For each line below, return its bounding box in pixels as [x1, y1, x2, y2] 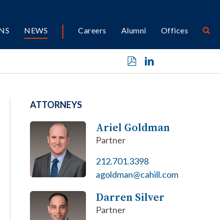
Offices [161, 26, 188, 35]
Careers [78, 26, 107, 35]
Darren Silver [95, 190, 165, 204]
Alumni [121, 26, 146, 35]
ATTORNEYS [30, 99, 82, 110]
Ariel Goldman [95, 120, 170, 135]
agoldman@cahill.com [95, 169, 178, 180]
